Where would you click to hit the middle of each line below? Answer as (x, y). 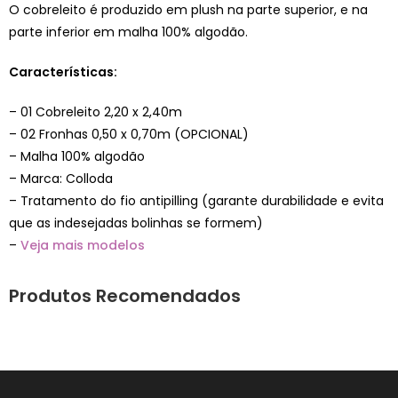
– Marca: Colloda (61, 178)
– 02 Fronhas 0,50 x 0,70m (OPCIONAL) (129, 134)
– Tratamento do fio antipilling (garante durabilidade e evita (196, 200)
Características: (63, 72)
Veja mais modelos (83, 245)
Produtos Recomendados (125, 295)
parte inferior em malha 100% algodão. (128, 32)
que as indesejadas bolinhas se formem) (136, 223)
